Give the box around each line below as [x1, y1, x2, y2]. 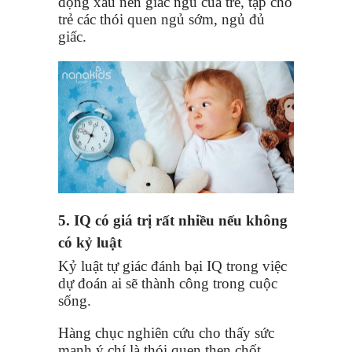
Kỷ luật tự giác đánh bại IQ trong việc [58, 258, 287, 275]
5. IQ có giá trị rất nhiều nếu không [58, 212, 288, 229]
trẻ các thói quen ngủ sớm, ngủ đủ [58, 10, 265, 27]
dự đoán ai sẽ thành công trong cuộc [58, 275, 277, 292]
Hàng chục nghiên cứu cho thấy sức [58, 324, 274, 342]
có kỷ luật [58, 234, 122, 251]
